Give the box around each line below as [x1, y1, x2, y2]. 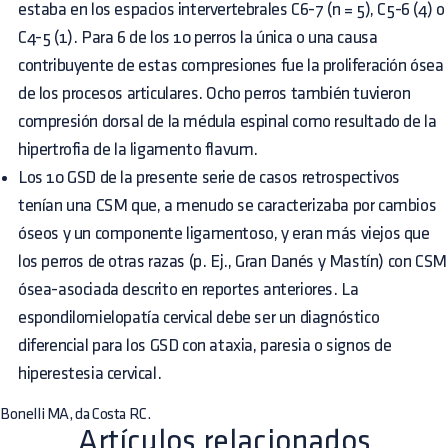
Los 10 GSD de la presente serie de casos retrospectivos [18, 169, 401, 186]
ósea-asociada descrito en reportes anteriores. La [18, 281, 359, 298]
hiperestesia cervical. [18, 365, 162, 382]
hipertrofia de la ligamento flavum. [18, 141, 259, 158]
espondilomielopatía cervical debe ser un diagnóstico [18, 309, 380, 326]
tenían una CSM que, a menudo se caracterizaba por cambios [18, 197, 437, 214]
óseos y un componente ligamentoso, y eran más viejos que [18, 225, 430, 242]
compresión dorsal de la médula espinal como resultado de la [18, 113, 437, 130]
